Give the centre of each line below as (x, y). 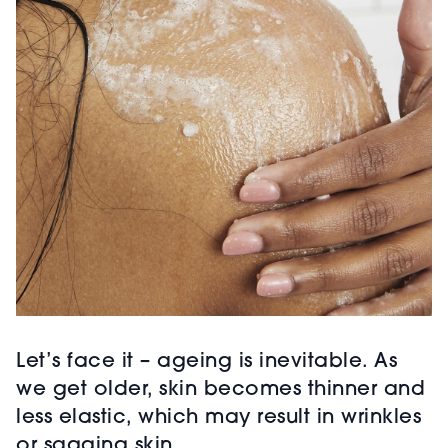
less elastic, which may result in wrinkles (218, 418)
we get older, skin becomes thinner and (220, 390)
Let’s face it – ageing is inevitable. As (206, 362)
